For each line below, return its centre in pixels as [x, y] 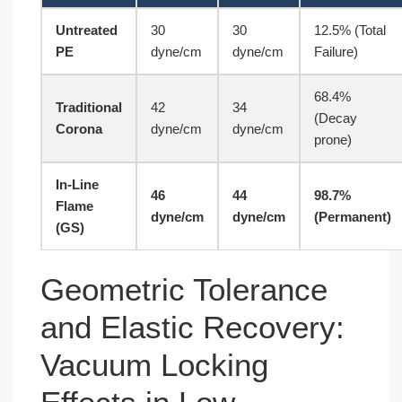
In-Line [77, 184]
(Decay [336, 118]
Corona [79, 129]
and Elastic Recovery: [192, 327]
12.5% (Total [350, 30]
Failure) [336, 52]
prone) [333, 140]
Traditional [89, 107]
